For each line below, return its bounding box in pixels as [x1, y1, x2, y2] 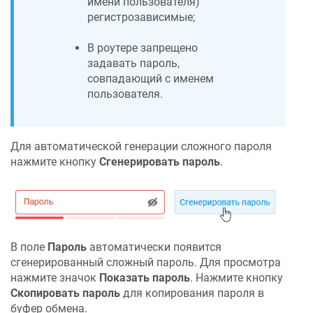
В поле [10, 240, 48, 254]
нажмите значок [10, 271, 99, 284]
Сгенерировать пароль [99, 154, 220, 168]
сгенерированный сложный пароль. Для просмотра [10, 256, 281, 269]
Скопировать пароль [10, 286, 120, 300]
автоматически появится [87, 240, 221, 254]
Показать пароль [99, 271, 190, 284]
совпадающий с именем [87, 72, 214, 86]
